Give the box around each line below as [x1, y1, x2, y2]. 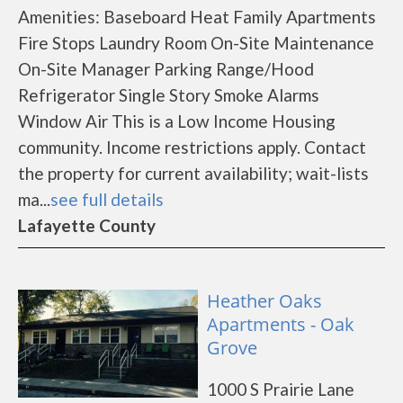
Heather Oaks [207, 289, 322, 313]
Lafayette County [18, 215, 156, 236]
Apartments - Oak [207, 312, 354, 336]
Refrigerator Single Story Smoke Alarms [18, 85, 319, 105]
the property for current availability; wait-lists [18, 163, 369, 184]
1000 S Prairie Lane [207, 379, 354, 399]
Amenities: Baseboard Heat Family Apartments [18, 6, 376, 27]
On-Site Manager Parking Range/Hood [18, 58, 314, 79]
